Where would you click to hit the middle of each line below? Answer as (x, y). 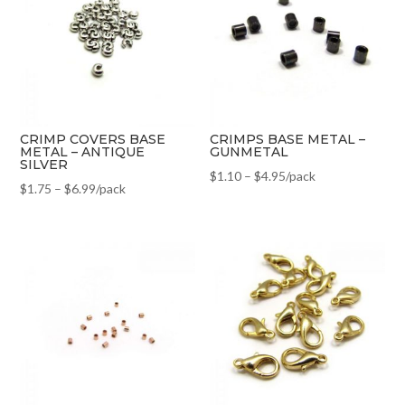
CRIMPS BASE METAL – (288, 140)
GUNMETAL (250, 152)
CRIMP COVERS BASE (93, 140)
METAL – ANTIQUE (83, 152)
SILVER (44, 165)
